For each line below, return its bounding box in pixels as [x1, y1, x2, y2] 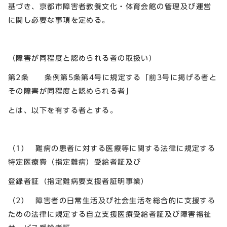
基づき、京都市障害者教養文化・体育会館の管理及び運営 [8, 2, 212, 10]
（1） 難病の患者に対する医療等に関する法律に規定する [8, 144, 216, 153]
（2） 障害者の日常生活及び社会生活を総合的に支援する [8, 196, 216, 204]
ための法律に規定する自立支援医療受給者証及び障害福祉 [8, 210, 212, 218]
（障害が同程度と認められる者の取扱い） [8, 54, 157, 62]
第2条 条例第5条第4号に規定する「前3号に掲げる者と [8, 73, 217, 81]
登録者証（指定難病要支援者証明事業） [8, 177, 149, 185]
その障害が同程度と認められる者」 [8, 87, 134, 95]
